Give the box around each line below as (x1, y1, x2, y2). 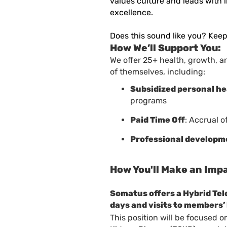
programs (130, 95, 169, 105)
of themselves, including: (110, 67, 207, 77)
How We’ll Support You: (110, 43, 221, 54)
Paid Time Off (130, 115, 185, 125)
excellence (110, 8, 151, 18)
